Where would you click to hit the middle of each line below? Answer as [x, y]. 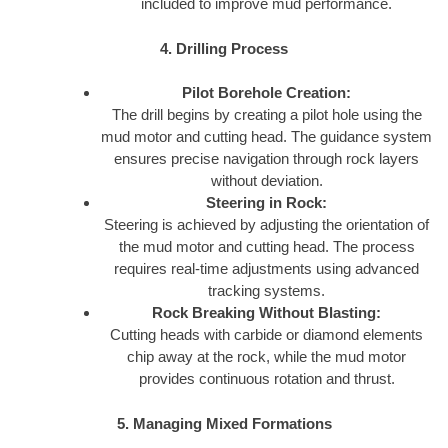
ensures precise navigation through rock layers [266, 159]
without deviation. [266, 181]
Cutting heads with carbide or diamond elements [266, 335]
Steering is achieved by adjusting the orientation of [266, 225]
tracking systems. [266, 291]
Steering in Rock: [266, 203]
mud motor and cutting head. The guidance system [266, 137]
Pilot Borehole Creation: [266, 93]
